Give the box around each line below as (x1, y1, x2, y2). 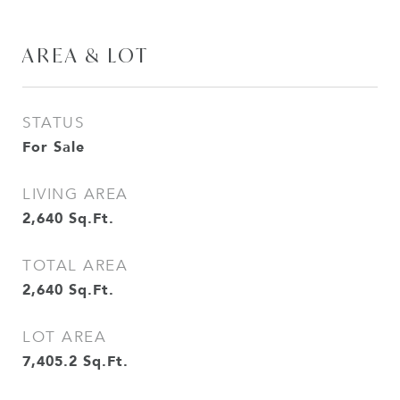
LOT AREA (22, 328, 106, 346)
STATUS (22, 113, 84, 132)
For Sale (22, 135, 85, 158)
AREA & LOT (22, 43, 149, 68)
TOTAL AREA (22, 256, 128, 275)
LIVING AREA (22, 185, 129, 204)
